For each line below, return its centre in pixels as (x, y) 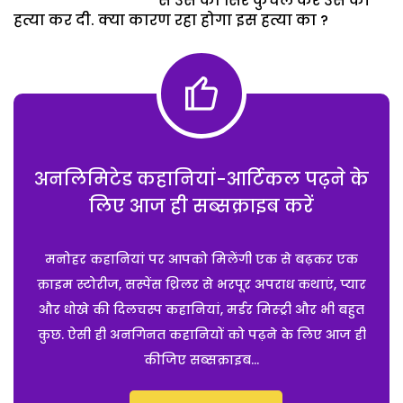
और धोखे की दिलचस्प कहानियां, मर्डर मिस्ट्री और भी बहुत (201, 309)
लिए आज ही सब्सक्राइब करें (201, 206)
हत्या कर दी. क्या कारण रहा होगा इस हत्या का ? (171, 20)
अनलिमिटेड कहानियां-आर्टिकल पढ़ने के (201, 179)
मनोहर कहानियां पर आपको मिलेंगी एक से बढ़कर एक (201, 259)
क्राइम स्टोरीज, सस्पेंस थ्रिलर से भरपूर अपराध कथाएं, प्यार (201, 284)
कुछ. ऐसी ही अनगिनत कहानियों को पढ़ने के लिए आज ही (201, 334)
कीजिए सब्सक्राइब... (201, 359)
